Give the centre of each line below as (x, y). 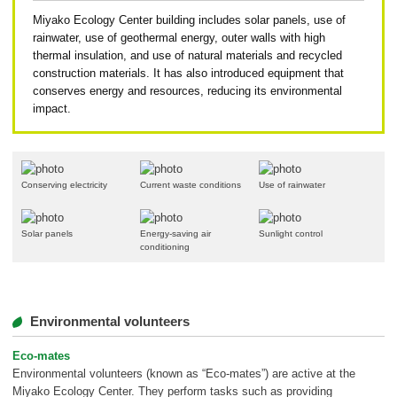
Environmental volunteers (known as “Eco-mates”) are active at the (184, 374)
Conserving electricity (64, 185)
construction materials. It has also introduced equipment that (188, 74)
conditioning (165, 247)
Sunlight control (291, 234)
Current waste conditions (191, 185)
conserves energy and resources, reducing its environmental (187, 91)
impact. (52, 109)
